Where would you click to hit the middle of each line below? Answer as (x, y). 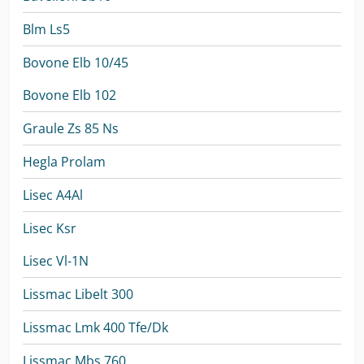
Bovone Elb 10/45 (76, 63)
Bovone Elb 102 (69, 95)
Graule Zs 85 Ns (71, 128)
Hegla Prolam (64, 162)
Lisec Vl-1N (56, 261)
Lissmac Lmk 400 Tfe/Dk (95, 327)
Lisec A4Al (53, 195)
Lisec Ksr (50, 228)
